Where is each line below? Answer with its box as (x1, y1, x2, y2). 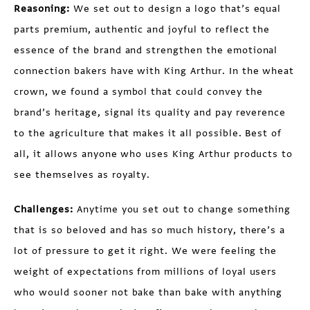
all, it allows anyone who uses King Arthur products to (14, 147, 293, 161)
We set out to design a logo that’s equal (73, 2, 282, 15)
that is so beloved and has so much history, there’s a (14, 224, 286, 237)
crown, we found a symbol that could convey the (14, 85, 263, 98)
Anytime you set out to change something (76, 203, 291, 216)
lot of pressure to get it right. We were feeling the (14, 244, 277, 257)
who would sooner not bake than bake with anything (14, 286, 283, 299)
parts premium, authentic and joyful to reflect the (14, 23, 271, 36)
